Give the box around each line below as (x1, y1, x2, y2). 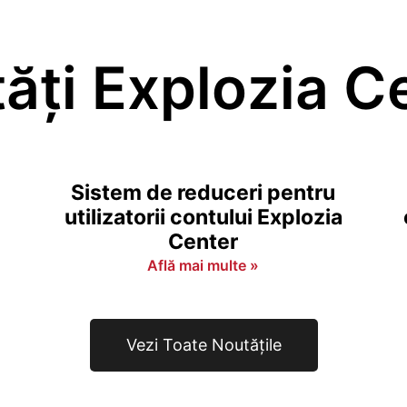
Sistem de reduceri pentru (71, 180, 336, 205)
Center (168, 229, 239, 254)
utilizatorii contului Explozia (64, 204, 342, 230)
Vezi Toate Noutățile (125, 335, 282, 354)
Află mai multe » (147, 256, 260, 274)
